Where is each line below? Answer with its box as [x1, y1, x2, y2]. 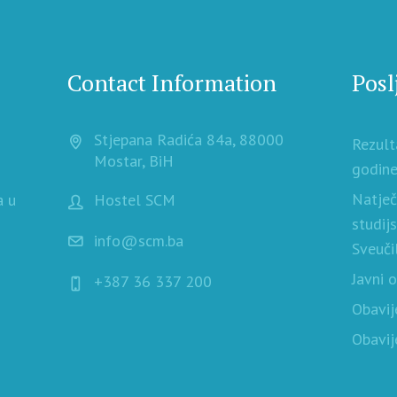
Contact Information [66, 67, 276, 98]
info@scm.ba [93, 230, 183, 252]
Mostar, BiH [93, 151, 174, 172]
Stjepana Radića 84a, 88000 [93, 129, 284, 151]
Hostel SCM [93, 190, 175, 211]
